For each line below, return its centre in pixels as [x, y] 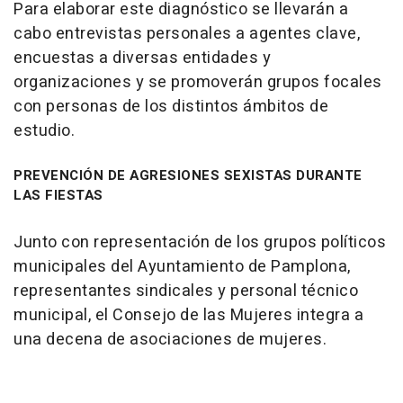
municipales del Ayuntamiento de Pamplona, [182, 267]
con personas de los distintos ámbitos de [171, 107]
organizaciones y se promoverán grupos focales [198, 83]
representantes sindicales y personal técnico [186, 291]
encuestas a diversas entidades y [142, 58]
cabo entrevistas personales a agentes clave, [187, 34]
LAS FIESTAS [58, 196]
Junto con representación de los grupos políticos [200, 243]
